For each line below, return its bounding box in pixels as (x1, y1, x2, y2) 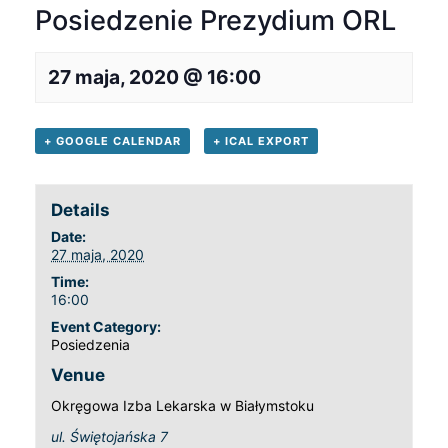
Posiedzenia (51, 335, 131, 353)
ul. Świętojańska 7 (51, 427, 169, 445)
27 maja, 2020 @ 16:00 (48, 64, 261, 89)
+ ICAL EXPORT (212, 133, 309, 148)
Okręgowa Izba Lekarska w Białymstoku (51, 396, 315, 414)
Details (51, 199, 111, 220)
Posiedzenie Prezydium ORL (35, 3, 396, 37)
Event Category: (51, 317, 162, 335)
